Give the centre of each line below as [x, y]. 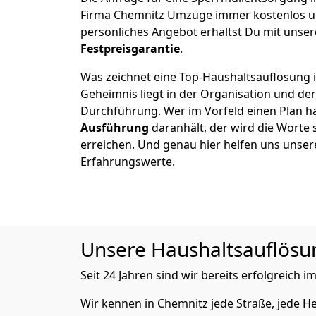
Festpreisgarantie [130, 49]
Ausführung [115, 128]
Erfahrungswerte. [128, 162]
